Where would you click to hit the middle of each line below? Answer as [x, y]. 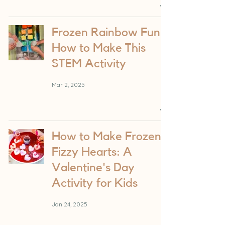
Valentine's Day [93, 168]
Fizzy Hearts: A [92, 152]
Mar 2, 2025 [68, 84]
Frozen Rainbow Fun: [108, 33]
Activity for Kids [95, 184]
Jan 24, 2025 [70, 204]
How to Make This [99, 48]
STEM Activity [89, 64]
